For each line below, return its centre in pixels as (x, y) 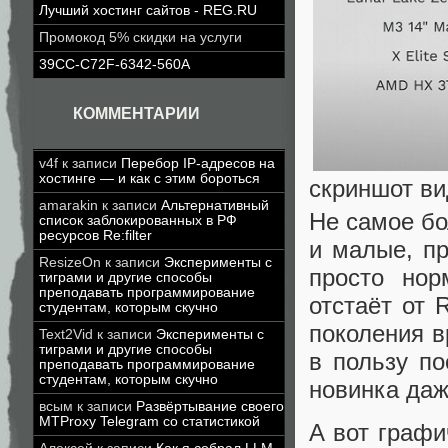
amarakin (68, 205)
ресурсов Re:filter (95, 235)
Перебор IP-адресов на (198, 163)
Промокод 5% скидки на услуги (140, 37)
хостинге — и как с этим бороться (149, 178)
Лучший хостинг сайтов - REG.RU (148, 10)
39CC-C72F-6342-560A (114, 64)
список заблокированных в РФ (138, 220)
